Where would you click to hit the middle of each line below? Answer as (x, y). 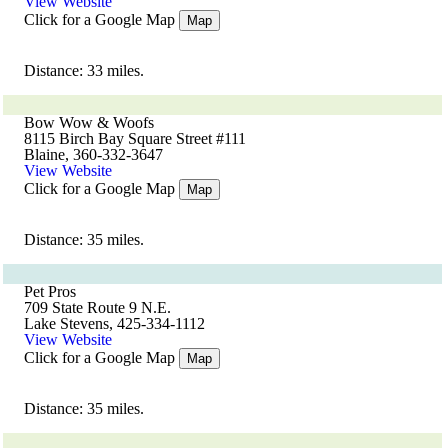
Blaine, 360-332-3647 (93, 154)
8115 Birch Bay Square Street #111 (135, 138)
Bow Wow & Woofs (89, 122)
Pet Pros (50, 291)
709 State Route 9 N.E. (97, 307)
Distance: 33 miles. (84, 70)
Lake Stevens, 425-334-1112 (114, 323)
